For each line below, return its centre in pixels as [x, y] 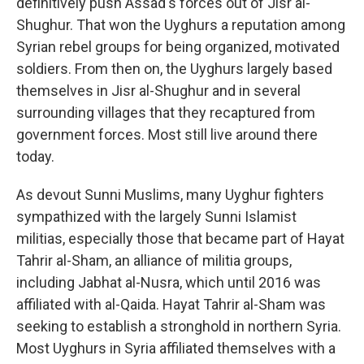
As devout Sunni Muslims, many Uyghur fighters [170, 194]
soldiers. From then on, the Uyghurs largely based [174, 68]
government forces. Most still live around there [167, 134]
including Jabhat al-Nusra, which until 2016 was [169, 282]
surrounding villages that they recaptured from [166, 112]
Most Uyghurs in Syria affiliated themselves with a [176, 348]
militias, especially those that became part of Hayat [180, 238]
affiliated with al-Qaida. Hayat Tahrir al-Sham [156, 304]
